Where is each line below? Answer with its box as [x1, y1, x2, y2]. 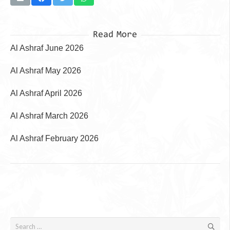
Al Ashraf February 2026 [10, 133, 99, 143]
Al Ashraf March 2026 [10, 111, 88, 120]
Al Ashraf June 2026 [10, 43, 84, 52]
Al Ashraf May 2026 [10, 66, 81, 75]
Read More [93, 27, 137, 43]
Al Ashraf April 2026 [10, 88, 82, 98]
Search [9, 219, 30, 227]
